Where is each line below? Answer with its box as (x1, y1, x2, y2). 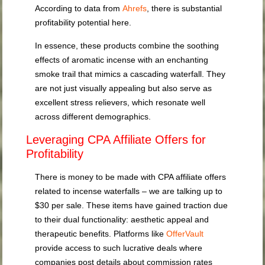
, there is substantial (147, 4, 222, 14)
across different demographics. (35, 112, 151, 122)
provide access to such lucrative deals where (35, 243, 203, 253)
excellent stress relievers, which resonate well (35, 98, 206, 108)
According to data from (35, 4, 123, 14)
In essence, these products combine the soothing (35, 41, 219, 51)
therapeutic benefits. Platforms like (35, 229, 167, 239)
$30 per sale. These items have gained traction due (35, 201, 228, 211)
